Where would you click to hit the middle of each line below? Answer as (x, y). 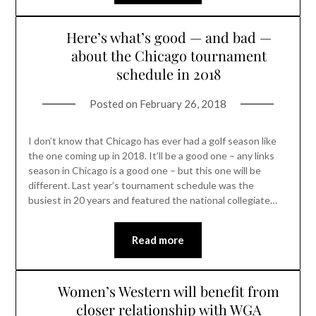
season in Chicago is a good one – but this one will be (144, 171)
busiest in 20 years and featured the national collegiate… (152, 200)
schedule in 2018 (169, 74)
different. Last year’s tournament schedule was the (141, 186)
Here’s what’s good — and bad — (169, 37)
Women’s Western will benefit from (169, 291)
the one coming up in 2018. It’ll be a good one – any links (151, 156)
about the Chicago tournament (169, 56)
